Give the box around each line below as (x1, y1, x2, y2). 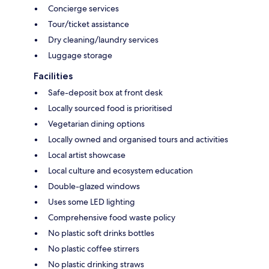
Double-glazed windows (48, 181, 140, 192)
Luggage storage (48, 50, 112, 61)
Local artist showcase (48, 150, 125, 161)
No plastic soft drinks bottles (48, 228, 154, 239)
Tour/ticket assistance (48, 19, 129, 30)
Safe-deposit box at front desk (48, 87, 163, 98)
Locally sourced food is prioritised (48, 103, 172, 114)
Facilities (34, 70, 73, 82)
